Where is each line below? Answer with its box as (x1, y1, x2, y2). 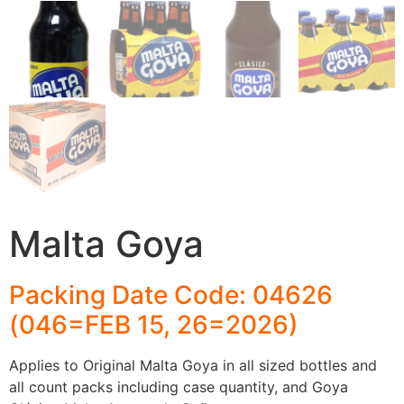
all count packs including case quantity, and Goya (9, 378, 348, 397)
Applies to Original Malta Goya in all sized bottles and (9, 356, 377, 375)
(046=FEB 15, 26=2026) (9, 309, 298, 341)
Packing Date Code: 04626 (9, 280, 333, 311)
